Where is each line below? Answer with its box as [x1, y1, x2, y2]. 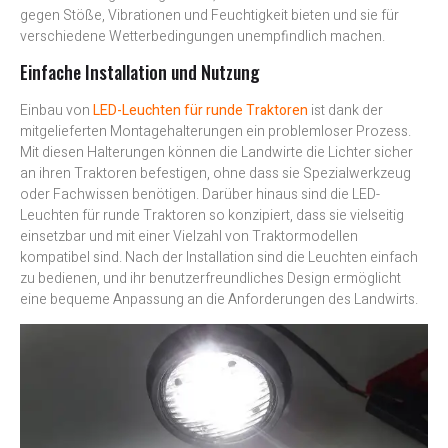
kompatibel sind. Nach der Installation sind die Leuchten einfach [20, 247, 418, 269]
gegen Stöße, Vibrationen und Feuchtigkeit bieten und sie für [20, 4, 399, 26]
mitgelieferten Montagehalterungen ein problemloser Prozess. [20, 121, 411, 143]
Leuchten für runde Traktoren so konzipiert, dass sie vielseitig [20, 205, 404, 227]
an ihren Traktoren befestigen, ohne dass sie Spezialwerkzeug [20, 163, 411, 185]
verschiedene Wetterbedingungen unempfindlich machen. [20, 25, 385, 47]
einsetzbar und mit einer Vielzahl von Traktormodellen [20, 226, 358, 248]
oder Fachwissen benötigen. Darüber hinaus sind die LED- [20, 184, 380, 206]
